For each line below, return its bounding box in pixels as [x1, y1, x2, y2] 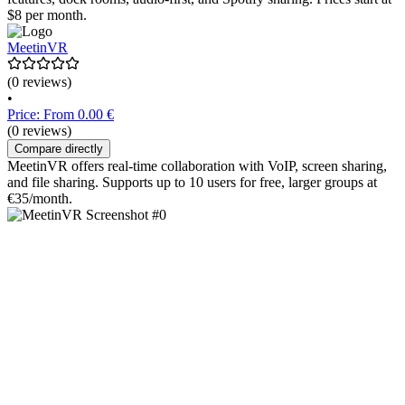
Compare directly [14, 142, 103, 156]
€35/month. [7, 191, 72, 207]
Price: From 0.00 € [7, 107, 114, 123]
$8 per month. [7, 7, 87, 24]
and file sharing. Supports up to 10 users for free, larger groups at [7, 174, 377, 191]
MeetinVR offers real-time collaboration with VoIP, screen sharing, [7, 158, 387, 174]
